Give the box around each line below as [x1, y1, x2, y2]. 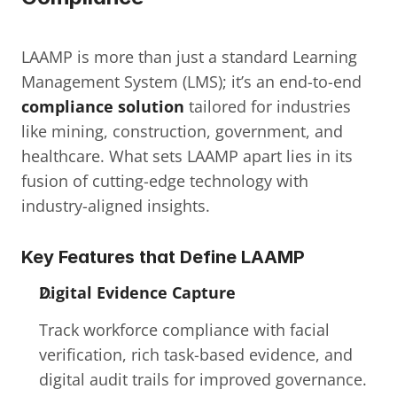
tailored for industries [184, 96, 351, 117]
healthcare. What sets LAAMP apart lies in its [21, 145, 353, 167]
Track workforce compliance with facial [39, 319, 330, 340]
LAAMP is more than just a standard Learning [21, 46, 357, 67]
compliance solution [21, 96, 184, 117]
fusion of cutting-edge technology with [21, 170, 308, 191]
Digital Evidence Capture [39, 282, 236, 303]
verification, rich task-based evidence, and [39, 344, 353, 365]
